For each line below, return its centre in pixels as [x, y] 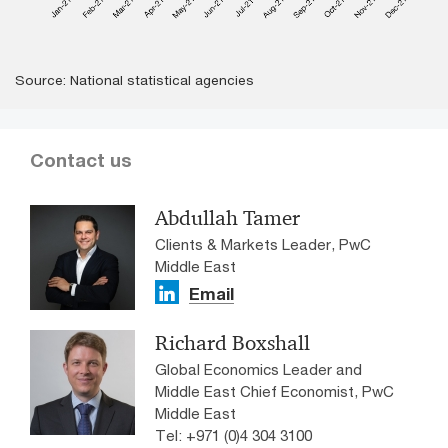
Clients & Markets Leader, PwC [263, 244]
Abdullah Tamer [227, 218]
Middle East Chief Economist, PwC [274, 391]
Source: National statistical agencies [134, 79]
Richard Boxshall [232, 343]
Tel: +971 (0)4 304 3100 [233, 435]
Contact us [81, 160]
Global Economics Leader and [258, 369]
